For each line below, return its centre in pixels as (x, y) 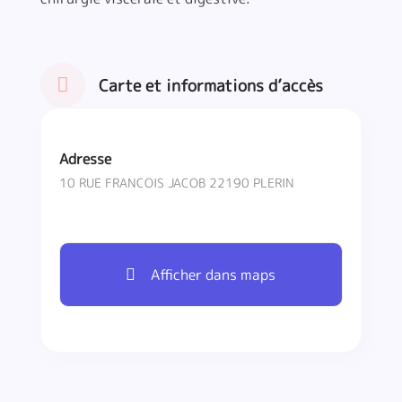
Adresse (85, 159)
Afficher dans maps (212, 275)
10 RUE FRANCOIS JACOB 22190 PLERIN (176, 183)
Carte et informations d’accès (210, 85)
